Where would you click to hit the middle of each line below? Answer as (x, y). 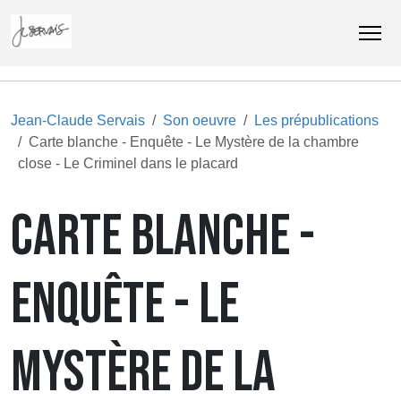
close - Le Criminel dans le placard (128, 164)
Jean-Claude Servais (78, 121)
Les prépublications (316, 121)
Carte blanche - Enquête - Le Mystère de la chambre (194, 142)
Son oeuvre (200, 121)
